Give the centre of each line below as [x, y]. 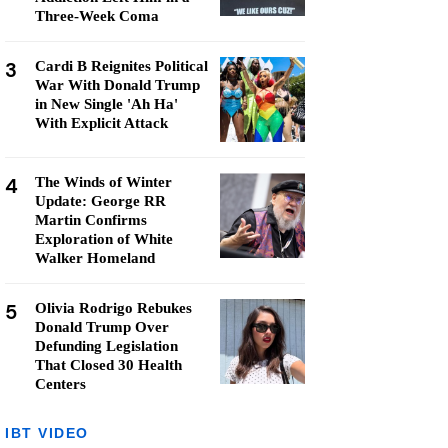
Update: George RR [100, 201]
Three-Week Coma [97, 16]
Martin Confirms [91, 220]
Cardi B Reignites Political [121, 66]
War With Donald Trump [117, 85]
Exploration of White [104, 239]
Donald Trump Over [102, 327]
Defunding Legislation [106, 346]
